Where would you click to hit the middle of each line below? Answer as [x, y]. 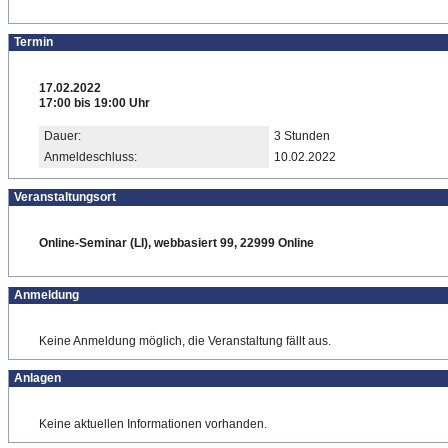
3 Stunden [302, 136]
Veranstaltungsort [65, 197]
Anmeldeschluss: [90, 157]
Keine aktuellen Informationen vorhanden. [153, 424]
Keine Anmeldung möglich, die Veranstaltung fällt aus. [185, 341]
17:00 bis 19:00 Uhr [94, 103]
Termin [33, 42]
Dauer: [62, 136]
